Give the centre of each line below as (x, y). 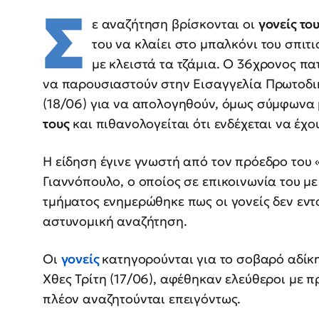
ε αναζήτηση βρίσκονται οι (175, 24)
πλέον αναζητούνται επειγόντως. (142, 299)
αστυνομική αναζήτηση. (115, 221)
